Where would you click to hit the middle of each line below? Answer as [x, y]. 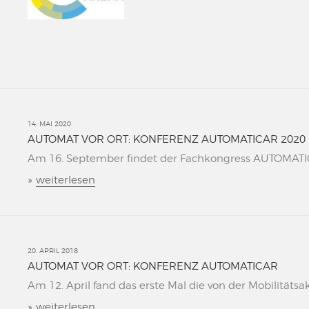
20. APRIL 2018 [53, 250]
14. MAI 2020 [49, 123]
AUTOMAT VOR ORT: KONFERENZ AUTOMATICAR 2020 [167, 139]
